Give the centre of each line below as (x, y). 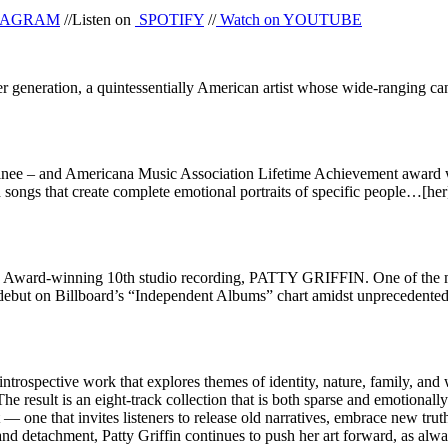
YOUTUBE (322, 19)
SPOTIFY (171, 19)
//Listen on (97, 19)
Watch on (249, 19)
